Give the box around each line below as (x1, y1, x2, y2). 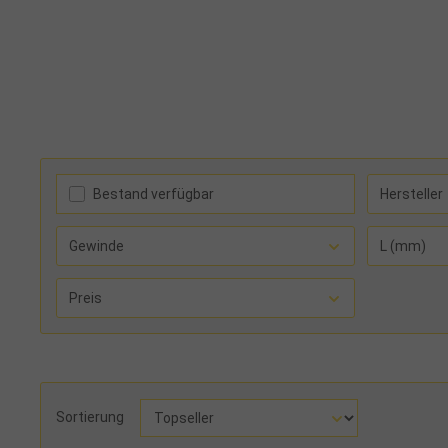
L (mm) (380, 237, 426, 254)
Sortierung (56, 409, 124, 426)
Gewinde (69, 237, 124, 254)
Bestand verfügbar (93, 185, 214, 202)
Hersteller (380, 185, 443, 202)
